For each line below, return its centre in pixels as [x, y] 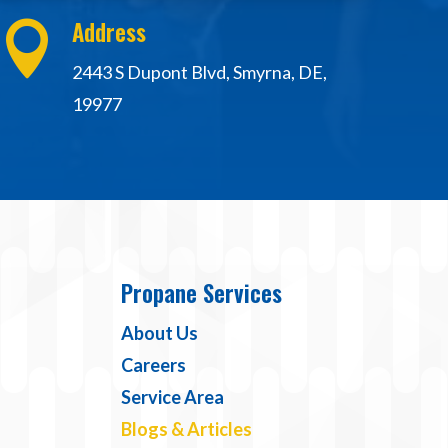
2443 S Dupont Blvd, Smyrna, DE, [200, 72]
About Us [159, 333]
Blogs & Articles [186, 429]
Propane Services [201, 293]
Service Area [172, 397]
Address [109, 32]
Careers [153, 365]
